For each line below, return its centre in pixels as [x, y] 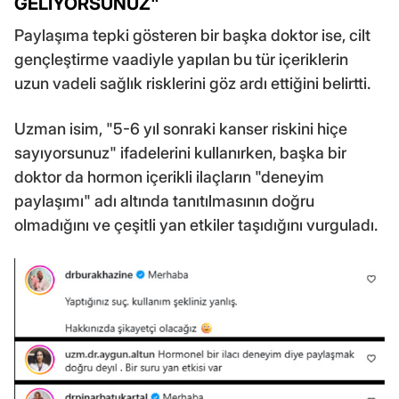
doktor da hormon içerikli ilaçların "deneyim [169, 177]
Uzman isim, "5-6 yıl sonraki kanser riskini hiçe [181, 129]
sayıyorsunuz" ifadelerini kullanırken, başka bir [180, 153]
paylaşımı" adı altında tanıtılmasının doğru [164, 201]
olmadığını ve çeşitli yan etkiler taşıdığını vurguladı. [196, 225]
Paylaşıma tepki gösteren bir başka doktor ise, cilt [192, 36]
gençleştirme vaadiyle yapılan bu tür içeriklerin [181, 60]
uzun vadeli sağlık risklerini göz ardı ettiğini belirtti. [192, 84]
